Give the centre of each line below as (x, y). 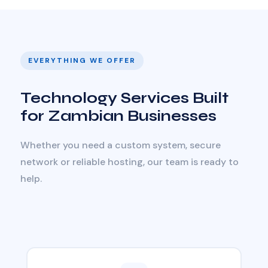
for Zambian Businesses (118, 116)
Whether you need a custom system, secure (121, 145)
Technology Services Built (124, 98)
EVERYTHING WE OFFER (82, 60)
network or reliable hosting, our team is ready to (130, 162)
